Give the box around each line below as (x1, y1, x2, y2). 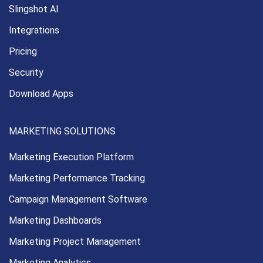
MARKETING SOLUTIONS (9, 126, 116, 137)
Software (108, 194, 147, 205)
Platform (96, 151, 134, 163)
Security (9, 67, 43, 79)
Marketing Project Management (9, 236, 141, 248)
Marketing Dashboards (9, 215, 102, 227)
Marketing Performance (9, 173, 110, 184)
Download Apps (9, 88, 73, 100)
